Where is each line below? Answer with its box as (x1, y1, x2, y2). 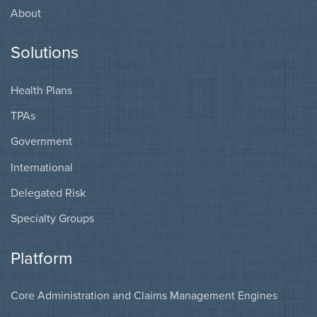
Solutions (11, 42, 79, 64)
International (11, 160, 73, 175)
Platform (11, 248, 72, 269)
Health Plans (11, 83, 72, 98)
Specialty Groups (11, 212, 94, 226)
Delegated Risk (11, 186, 86, 201)
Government (11, 134, 72, 149)
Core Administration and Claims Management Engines (11, 289, 277, 304)
